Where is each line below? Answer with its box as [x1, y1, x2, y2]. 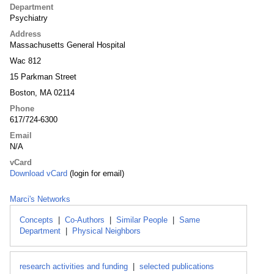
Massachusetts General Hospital [10, 40, 125, 50]
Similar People [116, 215, 168, 224]
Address [10, 29, 41, 39]
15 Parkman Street [10, 72, 76, 81]
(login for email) [67, 169, 124, 178]
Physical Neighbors [72, 226, 141, 235]
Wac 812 [10, 56, 41, 65]
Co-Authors [65, 215, 105, 224]
